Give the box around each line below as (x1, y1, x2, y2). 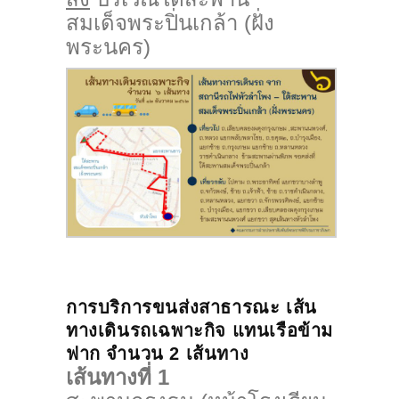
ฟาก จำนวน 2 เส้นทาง (66, 344, 249, 364)
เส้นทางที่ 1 (66, 365, 169, 390)
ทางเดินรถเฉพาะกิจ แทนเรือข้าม (66, 321, 333, 341)
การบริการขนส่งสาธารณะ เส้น (66, 297, 317, 318)
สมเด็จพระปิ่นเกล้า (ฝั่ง (66, 10, 274, 35)
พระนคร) (66, 34, 151, 59)
